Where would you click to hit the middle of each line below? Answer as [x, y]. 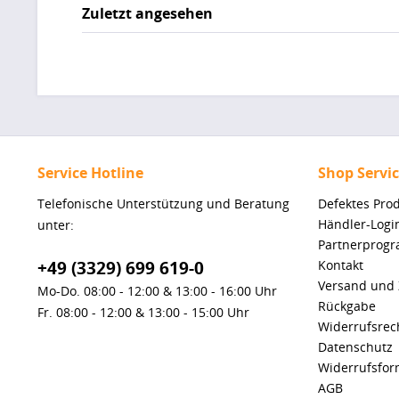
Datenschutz [355, 347]
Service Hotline [90, 173]
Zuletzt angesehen [147, 14]
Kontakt [341, 265]
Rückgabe [347, 306]
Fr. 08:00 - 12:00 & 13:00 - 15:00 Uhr [143, 313]
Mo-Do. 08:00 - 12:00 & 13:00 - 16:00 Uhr [157, 291]
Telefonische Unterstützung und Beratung [163, 204]
